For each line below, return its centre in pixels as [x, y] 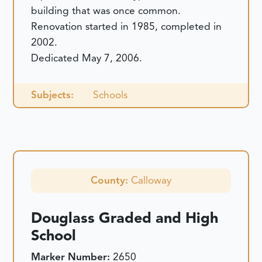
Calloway [151, 180]
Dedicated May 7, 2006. [87, 58]
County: [111, 180]
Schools [110, 95]
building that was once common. [106, 11]
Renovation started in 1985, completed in [127, 27]
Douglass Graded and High [125, 218]
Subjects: [53, 95]
